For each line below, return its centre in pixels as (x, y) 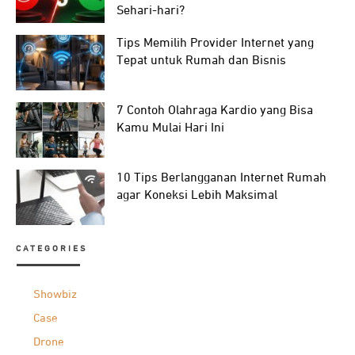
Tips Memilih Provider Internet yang (215, 44)
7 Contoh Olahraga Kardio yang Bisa (214, 111)
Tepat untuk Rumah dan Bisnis (201, 61)
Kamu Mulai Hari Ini (170, 129)
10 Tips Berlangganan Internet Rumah (221, 179)
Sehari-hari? (150, 11)
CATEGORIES (52, 249)
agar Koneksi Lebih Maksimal (197, 196)
